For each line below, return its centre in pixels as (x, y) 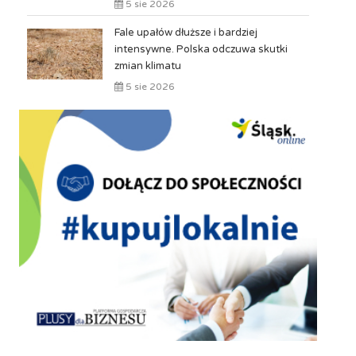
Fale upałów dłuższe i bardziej (186, 33)
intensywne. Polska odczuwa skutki (201, 49)
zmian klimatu (147, 66)
